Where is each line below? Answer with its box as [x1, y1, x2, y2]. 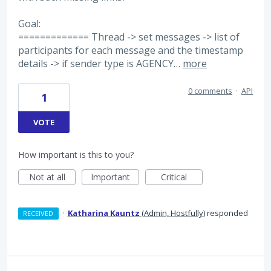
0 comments [188, 85, 232, 97]
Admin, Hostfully [143, 207, 203, 219]
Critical [161, 171, 187, 183]
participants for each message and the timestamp [18, 43, 243, 57]
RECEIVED [23, 209, 54, 218]
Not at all [28, 171, 65, 183]
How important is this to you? [18, 149, 134, 161]
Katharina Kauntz [67, 207, 140, 219]
